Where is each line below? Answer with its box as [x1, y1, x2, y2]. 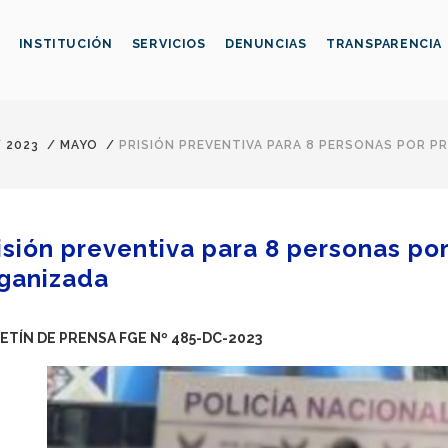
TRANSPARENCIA [326, 36, 443, 52]
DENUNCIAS [224, 36, 307, 52]
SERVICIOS [131, 36, 206, 52]
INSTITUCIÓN [18, 36, 113, 52]
